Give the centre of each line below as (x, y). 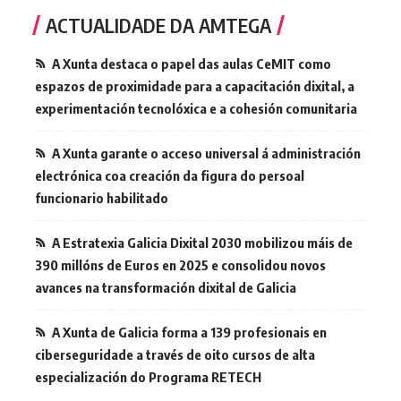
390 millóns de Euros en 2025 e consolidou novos (180, 265)
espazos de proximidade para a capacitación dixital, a (195, 86)
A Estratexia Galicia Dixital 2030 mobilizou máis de (202, 243)
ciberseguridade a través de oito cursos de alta (175, 355)
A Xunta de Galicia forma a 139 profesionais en (189, 333)
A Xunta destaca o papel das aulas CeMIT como (192, 64)
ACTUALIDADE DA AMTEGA (158, 26)
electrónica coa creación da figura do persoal (170, 176)
